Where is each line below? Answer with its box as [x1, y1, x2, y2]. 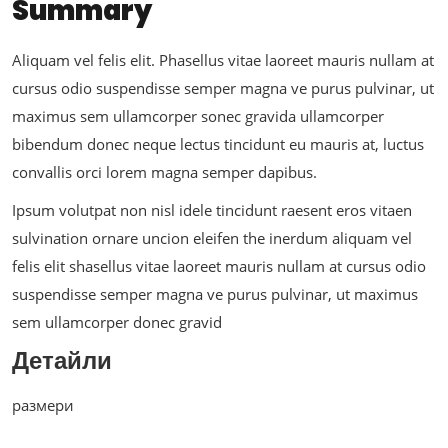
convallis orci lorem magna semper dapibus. [12, 162, 317, 183]
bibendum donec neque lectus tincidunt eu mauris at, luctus [12, 134, 424, 155]
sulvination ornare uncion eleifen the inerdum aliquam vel [12, 228, 412, 249]
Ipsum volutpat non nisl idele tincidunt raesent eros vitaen [12, 200, 412, 221]
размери [12, 395, 74, 416]
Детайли [12, 344, 112, 378]
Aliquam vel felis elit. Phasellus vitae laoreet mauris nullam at [12, 50, 434, 71]
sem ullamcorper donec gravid [12, 312, 222, 333]
